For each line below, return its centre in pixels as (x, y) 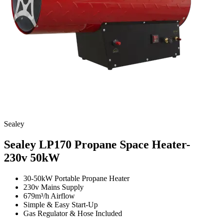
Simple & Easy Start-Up (61, 205)
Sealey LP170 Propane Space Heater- (97, 145)
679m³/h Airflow (49, 196)
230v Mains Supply (54, 187)
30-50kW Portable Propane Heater (76, 179)
